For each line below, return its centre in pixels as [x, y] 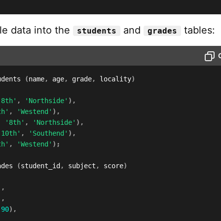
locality [113, 79]
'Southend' [48, 133]
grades [162, 31]
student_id [40, 166]
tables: [198, 30]
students [97, 31]
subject [80, 166]
